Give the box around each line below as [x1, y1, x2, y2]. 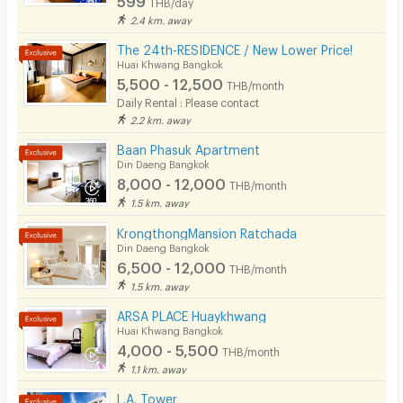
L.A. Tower [117, 390, 178, 401]
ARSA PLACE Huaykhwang [117, 308, 267, 318]
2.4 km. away [130, 14, 193, 23]
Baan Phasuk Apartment [117, 142, 261, 153]
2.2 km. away [130, 114, 192, 123]
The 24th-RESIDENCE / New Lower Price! [117, 42, 354, 53]
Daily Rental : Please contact [117, 96, 260, 106]
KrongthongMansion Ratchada [117, 225, 298, 236]
